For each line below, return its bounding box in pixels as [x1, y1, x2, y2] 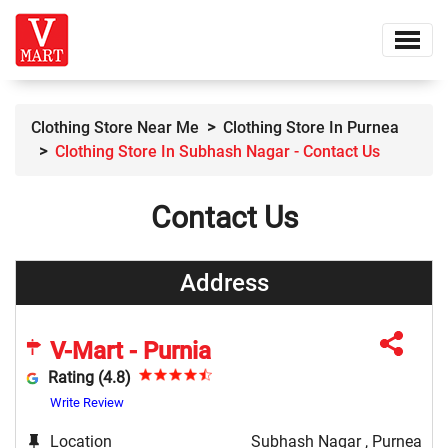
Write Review [50, 394, 124, 410]
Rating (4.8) [47, 367, 131, 387]
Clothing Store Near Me [31, 118, 199, 138]
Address [179, 269, 269, 298]
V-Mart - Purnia [50, 337, 211, 366]
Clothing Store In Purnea [223, 118, 399, 138]
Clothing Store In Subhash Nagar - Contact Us [55, 142, 380, 162]
